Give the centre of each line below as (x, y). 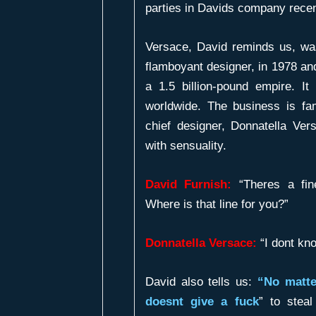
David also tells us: (201, 282)
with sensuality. (186, 145)
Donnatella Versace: (201, 243)
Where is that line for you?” (217, 205)
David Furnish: (188, 185)
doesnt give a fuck (202, 302)
